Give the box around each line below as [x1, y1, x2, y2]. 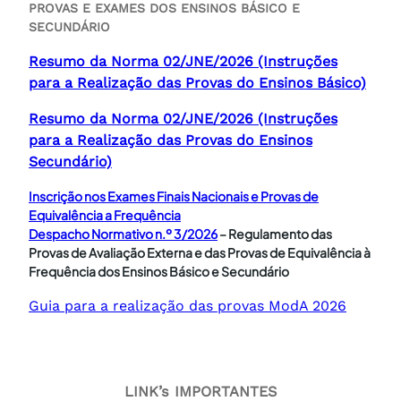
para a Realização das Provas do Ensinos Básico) [29, 73, 366, 91]
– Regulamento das [218, 225, 332, 242]
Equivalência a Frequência [29, 206, 181, 223]
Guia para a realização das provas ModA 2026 [29, 296, 346, 314]
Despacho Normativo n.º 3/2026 [29, 225, 218, 242]
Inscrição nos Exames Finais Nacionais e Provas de [29, 187, 319, 204]
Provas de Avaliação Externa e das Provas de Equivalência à [29, 243, 371, 260]
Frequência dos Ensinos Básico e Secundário [29, 262, 289, 279]
